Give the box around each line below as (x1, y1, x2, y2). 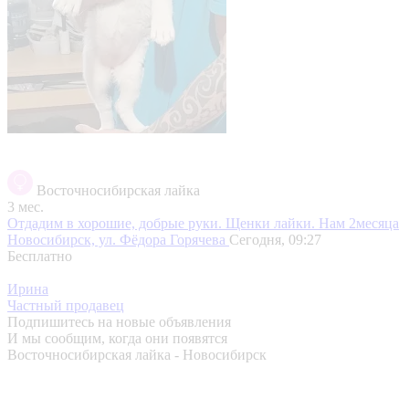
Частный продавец (7, 297, 124, 313)
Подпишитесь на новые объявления (7, 313, 231, 330)
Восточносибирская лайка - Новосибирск (7, 346, 267, 362)
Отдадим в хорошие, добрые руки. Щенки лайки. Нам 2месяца (7, 215, 399, 231)
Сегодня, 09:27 (229, 231, 321, 247)
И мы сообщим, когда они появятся (7, 330, 227, 346)
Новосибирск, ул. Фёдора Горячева (7, 231, 229, 247)
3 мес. (7, 198, 44, 215)
